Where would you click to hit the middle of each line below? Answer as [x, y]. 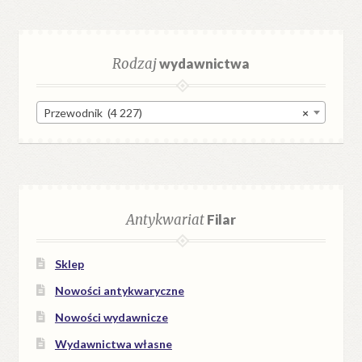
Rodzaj [135, 64]
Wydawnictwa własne [113, 344]
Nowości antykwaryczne [119, 291]
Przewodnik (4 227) [93, 112]
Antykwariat [165, 219]
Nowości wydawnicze [111, 318]
